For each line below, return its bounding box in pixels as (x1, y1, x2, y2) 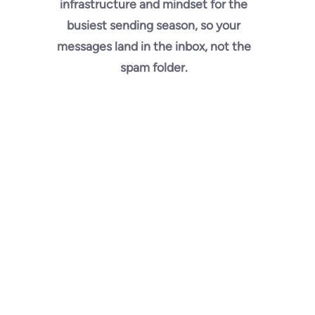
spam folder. (120, 59, 188, 75)
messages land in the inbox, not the (56, 38, 251, 53)
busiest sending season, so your (67, 17, 241, 32)
